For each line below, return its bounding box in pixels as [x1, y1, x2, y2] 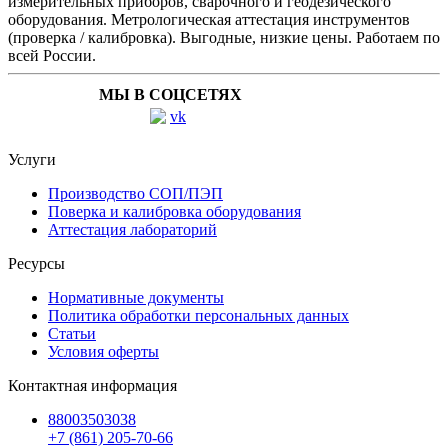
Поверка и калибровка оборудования [48, 202, 301, 220]
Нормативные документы [48, 288, 224, 306]
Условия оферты [48, 342, 159, 360]
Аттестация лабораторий [48, 220, 217, 238]
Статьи [48, 324, 96, 342]
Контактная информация [8, 376, 177, 394]
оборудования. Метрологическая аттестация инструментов [8, 10, 410, 28]
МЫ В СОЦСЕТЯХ [98, 85, 242, 103]
